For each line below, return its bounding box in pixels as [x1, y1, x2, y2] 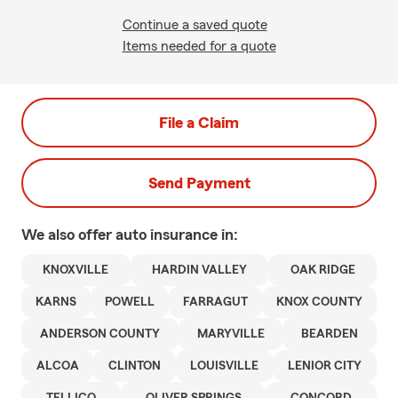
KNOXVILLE [43, 264, 109, 276]
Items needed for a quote [122, 39, 276, 53]
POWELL [105, 296, 155, 308]
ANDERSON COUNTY [39, 328, 160, 340]
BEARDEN [301, 328, 359, 340]
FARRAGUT [183, 296, 248, 308]
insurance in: [150, 227, 238, 243]
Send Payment [147, 175, 251, 191]
